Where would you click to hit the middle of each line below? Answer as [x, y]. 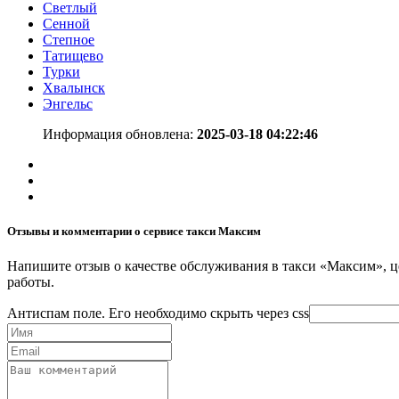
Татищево [73, 55]
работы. [31, 282]
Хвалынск [74, 87]
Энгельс [68, 103]
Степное [69, 39]
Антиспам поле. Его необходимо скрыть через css [158, 313]
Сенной [66, 23]
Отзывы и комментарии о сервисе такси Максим [134, 231]
